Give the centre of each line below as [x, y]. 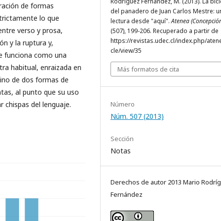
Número [123, 104]
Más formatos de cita [148, 69]
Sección [122, 139]
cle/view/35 [126, 51]
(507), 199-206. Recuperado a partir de [165, 31]
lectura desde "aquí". [141, 21]
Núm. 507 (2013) [137, 116]
